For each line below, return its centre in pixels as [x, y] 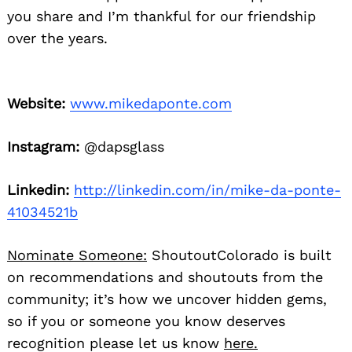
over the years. [57, 38]
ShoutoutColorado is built [239, 255]
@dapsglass [122, 146]
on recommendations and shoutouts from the [165, 277]
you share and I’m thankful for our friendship [161, 16]
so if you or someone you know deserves [146, 321]
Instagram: [43, 146]
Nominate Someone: [77, 255]
